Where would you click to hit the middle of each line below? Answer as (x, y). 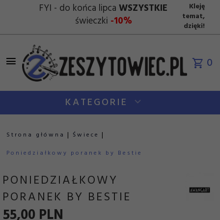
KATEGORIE (98, 103)
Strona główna (36, 135)
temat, (193, 17)
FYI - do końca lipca (79, 9)
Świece (86, 135)
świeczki (93, 21)
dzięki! (194, 27)
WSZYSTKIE (143, 9)
